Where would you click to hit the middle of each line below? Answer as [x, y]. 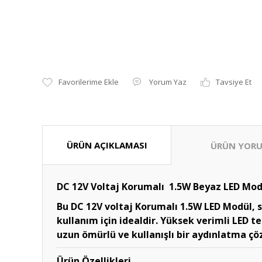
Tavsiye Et [234, 82]
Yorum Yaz [168, 82]
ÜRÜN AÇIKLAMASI [107, 145]
